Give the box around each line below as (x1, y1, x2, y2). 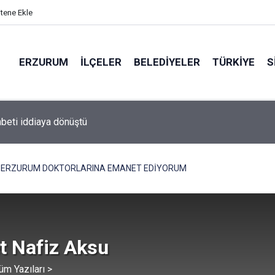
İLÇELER (80, 55, 122, 68)
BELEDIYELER (134, 55, 200, 68)
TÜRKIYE (212, 55, 255, 68)
